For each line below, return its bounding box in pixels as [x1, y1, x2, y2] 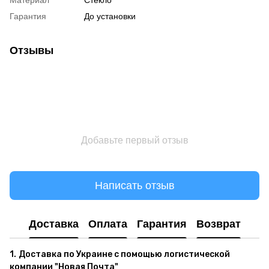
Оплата [88, 217, 127, 230]
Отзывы [10, 44, 53, 57]
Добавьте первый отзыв [80, 135, 189, 146]
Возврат [196, 217, 241, 230]
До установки [84, 11, 136, 22]
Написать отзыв [94, 179, 175, 192]
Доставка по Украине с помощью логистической [19, 249, 230, 260]
